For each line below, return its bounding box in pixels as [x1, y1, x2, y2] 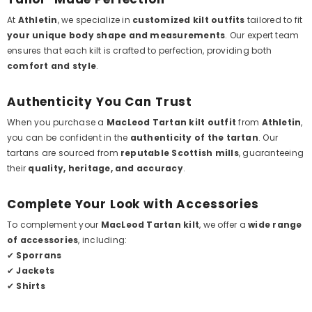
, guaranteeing [238, 147, 304, 159]
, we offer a [199, 219, 249, 231]
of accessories [7, 234, 79, 246]
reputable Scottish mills [120, 147, 239, 159]
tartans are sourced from [7, 147, 121, 159]
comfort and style [7, 60, 97, 72]
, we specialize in [57, 14, 133, 26]
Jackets [16, 265, 55, 276]
